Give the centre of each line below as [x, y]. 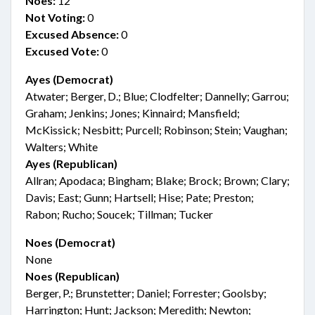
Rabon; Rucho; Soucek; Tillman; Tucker [119, 214]
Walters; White [62, 147]
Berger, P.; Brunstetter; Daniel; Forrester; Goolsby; [146, 293]
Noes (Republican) [72, 276]
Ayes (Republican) [71, 163]
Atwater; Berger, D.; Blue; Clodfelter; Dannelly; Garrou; [157, 96]
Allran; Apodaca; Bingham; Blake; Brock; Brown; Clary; [157, 180]
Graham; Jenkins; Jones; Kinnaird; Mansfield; [133, 113]
